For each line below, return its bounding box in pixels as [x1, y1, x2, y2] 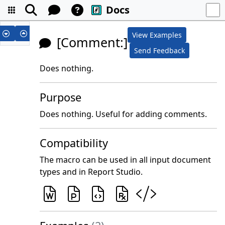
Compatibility [40, 136, 108, 150]
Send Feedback [134, 46, 185, 55]
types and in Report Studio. [40, 166, 143, 177]
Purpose [40, 90, 82, 104]
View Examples [132, 30, 182, 40]
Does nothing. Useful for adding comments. [40, 108, 207, 120]
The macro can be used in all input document [40, 154, 211, 165]
